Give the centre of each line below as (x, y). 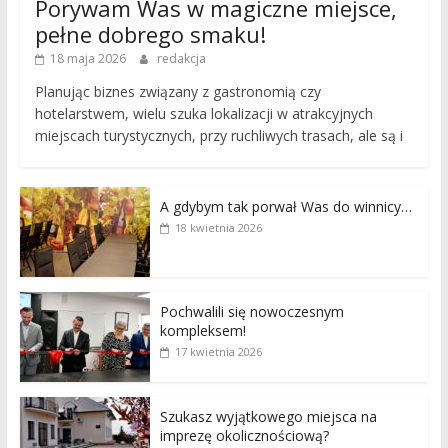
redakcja (181, 59)
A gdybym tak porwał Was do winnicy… (285, 207)
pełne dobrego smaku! (150, 34)
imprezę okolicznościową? (244, 436)
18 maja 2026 (87, 59)
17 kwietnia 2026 (218, 352)
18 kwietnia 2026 (218, 228)
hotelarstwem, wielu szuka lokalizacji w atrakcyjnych (203, 114)
